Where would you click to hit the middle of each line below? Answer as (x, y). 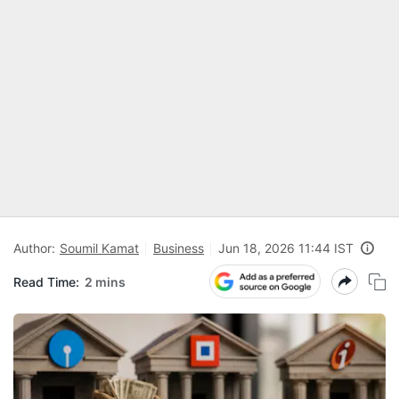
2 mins (105, 281)
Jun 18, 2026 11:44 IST (286, 248)
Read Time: (46, 281)
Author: (34, 248)
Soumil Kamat (99, 248)
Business (179, 248)
